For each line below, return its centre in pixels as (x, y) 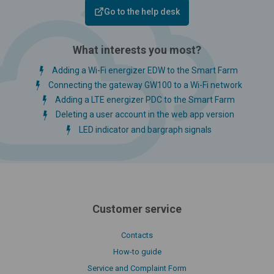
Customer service (137, 209)
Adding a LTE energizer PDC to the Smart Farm (145, 100)
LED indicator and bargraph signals (145, 129)
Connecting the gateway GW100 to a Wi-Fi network (145, 85)
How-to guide (137, 252)
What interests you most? (137, 50)
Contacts (137, 235)
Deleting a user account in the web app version (145, 115)
